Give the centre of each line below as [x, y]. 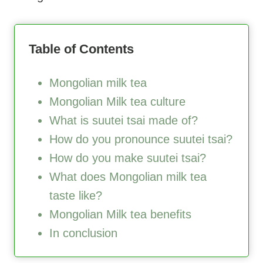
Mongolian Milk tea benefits [120, 214]
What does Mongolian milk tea [128, 176]
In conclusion [83, 233]
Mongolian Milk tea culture [117, 101]
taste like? [76, 195]
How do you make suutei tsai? [128, 158]
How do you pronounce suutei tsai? [141, 139]
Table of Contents [81, 49]
